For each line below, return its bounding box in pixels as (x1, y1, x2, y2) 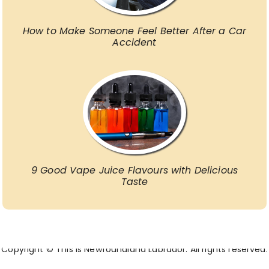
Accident (112, 35, 157, 50)
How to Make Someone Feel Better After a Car (22, 24, 247, 38)
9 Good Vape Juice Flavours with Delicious (31, 163, 238, 178)
